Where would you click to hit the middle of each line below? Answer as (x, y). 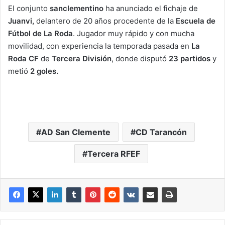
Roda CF (23, 59)
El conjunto (28, 9)
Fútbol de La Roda (40, 34)
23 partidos (190, 59)
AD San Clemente (76, 132)
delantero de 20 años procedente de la (105, 21)
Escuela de (196, 21)
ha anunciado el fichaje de (151, 9)
